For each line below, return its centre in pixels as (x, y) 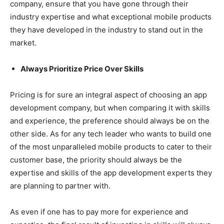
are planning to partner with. (60, 185)
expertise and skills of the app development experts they (111, 172)
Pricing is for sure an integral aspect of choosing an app (108, 94)
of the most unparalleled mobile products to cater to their (111, 146)
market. (23, 42)
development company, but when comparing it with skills (110, 107)
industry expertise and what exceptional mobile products (111, 16)
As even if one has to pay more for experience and (99, 211)
